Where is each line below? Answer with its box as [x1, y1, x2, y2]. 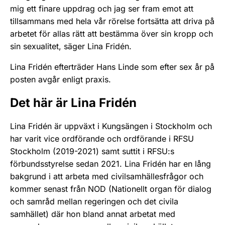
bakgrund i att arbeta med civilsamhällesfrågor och [10, 171, 203, 181]
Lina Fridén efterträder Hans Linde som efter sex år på [10, 62, 214, 72]
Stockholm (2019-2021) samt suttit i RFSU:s [10, 146, 174, 156]
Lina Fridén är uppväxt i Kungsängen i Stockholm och [10, 121, 212, 131]
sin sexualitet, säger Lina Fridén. [10, 41, 132, 52]
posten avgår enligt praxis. [10, 74, 111, 85]
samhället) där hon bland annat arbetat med [10, 208, 175, 219]
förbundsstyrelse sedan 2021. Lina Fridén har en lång [10, 158, 211, 169]
